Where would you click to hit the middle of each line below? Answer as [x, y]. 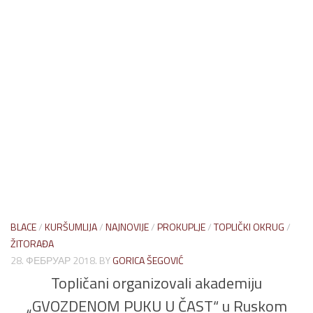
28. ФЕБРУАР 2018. [54, 261]
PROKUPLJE [181, 227]
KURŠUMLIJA [71, 227]
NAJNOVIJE [127, 227]
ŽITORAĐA [32, 244]
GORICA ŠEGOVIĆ [148, 261]
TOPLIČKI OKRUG [249, 227]
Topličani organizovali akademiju [156, 283]
